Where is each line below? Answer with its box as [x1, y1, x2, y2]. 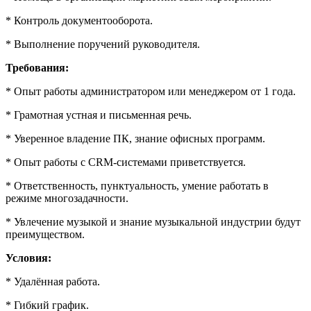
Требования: [6, 62, 69, 74]
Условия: [6, 252, 51, 264]
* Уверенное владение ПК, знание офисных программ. [6, 133, 265, 145]
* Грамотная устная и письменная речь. [6, 109, 192, 121]
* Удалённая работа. [6, 276, 100, 288]
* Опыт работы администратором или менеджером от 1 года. [6, 85, 296, 98]
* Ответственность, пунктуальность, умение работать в [6, 180, 269, 192]
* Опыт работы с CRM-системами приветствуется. [6, 156, 246, 169]
